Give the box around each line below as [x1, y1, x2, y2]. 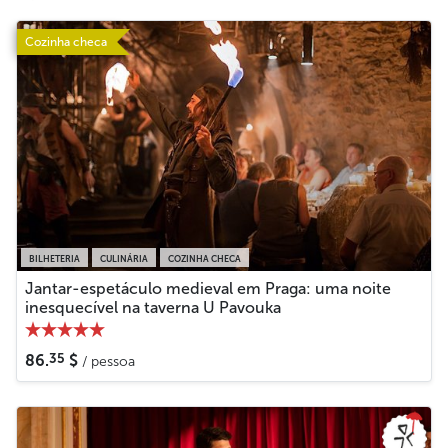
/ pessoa [82, 352, 135, 370]
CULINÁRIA [100, 253, 148, 264]
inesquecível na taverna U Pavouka [25, 297, 281, 317]
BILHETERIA [29, 253, 80, 264]
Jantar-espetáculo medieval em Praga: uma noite [25, 278, 391, 298]
